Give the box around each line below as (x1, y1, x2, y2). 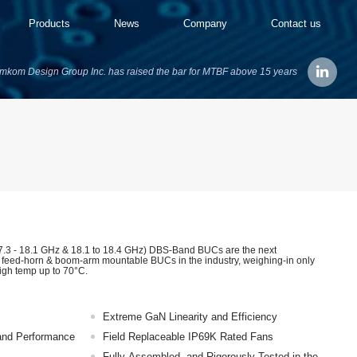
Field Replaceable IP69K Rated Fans (103, 331, 274, 343)
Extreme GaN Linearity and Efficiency (103, 311, 278, 324)
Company (183, 17, 227, 29)
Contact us (271, 17, 321, 29)
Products (29, 17, 70, 29)
